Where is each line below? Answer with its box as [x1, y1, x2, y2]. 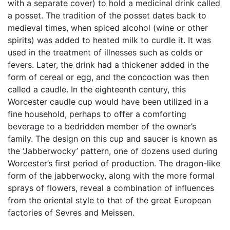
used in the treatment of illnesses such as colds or [8, 47, 203, 57]
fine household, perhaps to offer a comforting [8, 109, 186, 119]
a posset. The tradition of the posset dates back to [8, 10, 206, 21]
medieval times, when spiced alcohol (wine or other [8, 23, 208, 33]
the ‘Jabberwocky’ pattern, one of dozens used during [8, 146, 218, 156]
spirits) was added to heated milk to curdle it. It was [8, 35, 211, 45]
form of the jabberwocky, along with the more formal [8, 170, 215, 181]
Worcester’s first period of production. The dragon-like [8, 158, 220, 168]
